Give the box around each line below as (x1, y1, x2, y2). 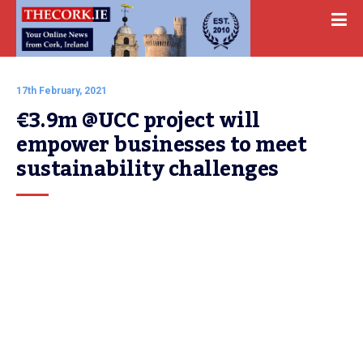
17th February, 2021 (16, 85, 107, 96)
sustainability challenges (16, 149, 279, 190)
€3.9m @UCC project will (16, 100, 260, 141)
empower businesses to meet (16, 125, 306, 165)
